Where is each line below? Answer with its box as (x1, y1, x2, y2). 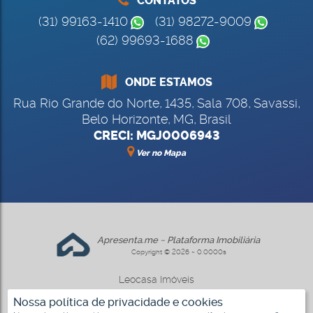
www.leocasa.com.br (110, 288, 203, 299)
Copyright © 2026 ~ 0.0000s (131, 247, 226, 256)
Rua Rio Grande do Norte (13, 96, 159, 110)
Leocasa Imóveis (119, 274, 194, 285)
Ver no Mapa (134, 148, 186, 158)
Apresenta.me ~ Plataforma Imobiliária (97, 234, 260, 245)
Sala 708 (196, 96, 248, 110)
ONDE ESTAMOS (116, 75, 212, 89)
